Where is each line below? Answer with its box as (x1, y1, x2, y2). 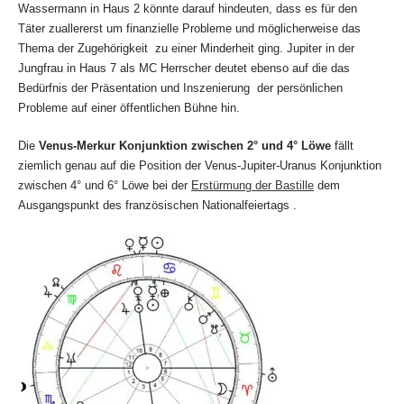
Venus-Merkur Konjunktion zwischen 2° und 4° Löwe (39, 138, 331, 152)
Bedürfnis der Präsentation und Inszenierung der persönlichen (18, 80, 343, 95)
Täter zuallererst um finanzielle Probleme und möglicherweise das (18, 21, 361, 35)
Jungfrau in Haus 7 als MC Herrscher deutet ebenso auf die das (18, 60, 350, 75)
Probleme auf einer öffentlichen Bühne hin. (18, 100, 240, 115)
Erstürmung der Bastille (191, 178, 314, 192)
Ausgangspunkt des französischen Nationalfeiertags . (18, 197, 297, 212)
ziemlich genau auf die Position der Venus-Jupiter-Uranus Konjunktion (18, 158, 381, 172)
